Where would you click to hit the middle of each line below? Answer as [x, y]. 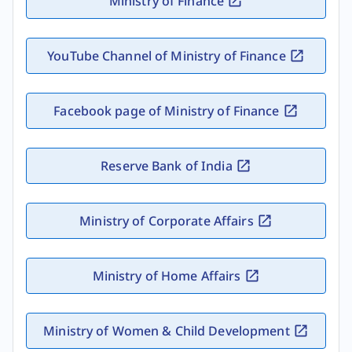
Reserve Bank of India [168, 166]
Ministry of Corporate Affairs [168, 221]
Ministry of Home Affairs [168, 276]
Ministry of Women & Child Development [168, 331]
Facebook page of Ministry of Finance [168, 111]
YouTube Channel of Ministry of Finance [168, 56]
